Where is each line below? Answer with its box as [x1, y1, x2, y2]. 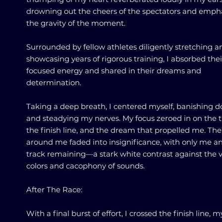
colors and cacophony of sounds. [26, 161, 145, 170]
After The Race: [26, 185, 82, 194]
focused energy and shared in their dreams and [26, 66, 201, 75]
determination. [26, 78, 81, 87]
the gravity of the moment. [26, 18, 125, 28]
